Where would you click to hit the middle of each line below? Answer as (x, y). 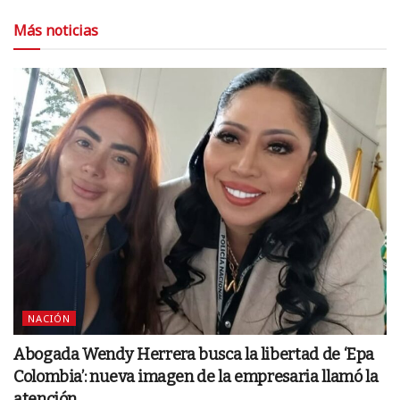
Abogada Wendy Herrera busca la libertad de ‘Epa (194, 354)
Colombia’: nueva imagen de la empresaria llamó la (196, 376)
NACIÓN (49, 318)
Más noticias (56, 30)
